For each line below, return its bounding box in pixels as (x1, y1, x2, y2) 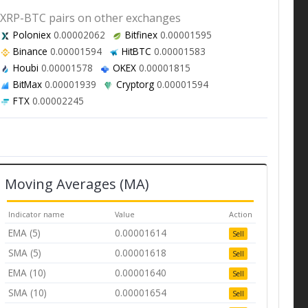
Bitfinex (125, 28, 158, 42)
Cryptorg (116, 78, 155, 91)
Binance (13, 45, 48, 58)
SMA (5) (8, 246, 41, 260)
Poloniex (13, 28, 52, 42)
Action (228, 209, 252, 220)
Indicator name (8, 209, 65, 220)
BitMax (13, 78, 43, 91)
